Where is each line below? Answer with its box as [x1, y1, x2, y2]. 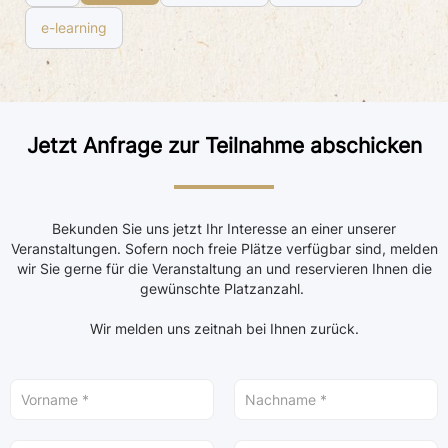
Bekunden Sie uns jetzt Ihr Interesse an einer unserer [52, 220, 396, 237]
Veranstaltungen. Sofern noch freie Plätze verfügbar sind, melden [10, 240, 438, 257]
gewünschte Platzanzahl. [140, 280, 308, 297]
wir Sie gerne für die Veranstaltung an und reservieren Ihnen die [16, 260, 432, 277]
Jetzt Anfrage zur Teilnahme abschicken [26, 133, 422, 158]
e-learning [41, 19, 107, 36]
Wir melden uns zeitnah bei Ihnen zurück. [89, 320, 359, 337]
